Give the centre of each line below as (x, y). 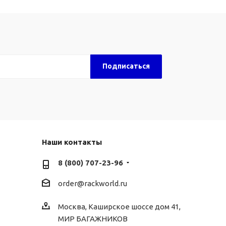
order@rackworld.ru (92, 183)
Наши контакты (72, 142)
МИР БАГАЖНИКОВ (93, 218)
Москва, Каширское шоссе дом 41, (119, 206)
